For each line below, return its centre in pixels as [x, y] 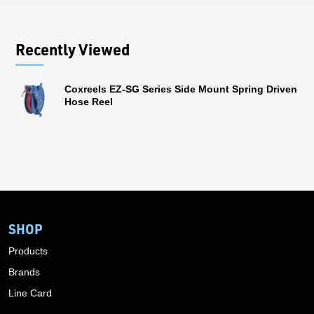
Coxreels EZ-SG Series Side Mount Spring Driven [181, 89]
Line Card [30, 293]
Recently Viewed [73, 49]
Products [28, 251]
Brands [24, 272]
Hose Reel [89, 101]
